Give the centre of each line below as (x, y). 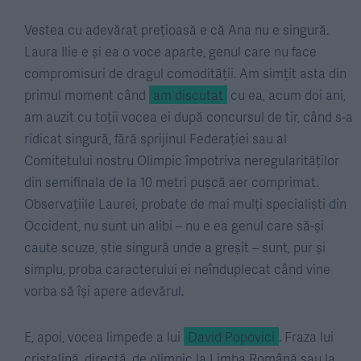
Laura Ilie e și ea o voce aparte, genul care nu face (170, 51)
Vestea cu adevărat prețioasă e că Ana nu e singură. (176, 29)
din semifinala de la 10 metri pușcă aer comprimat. (171, 182)
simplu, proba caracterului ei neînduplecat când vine (177, 269)
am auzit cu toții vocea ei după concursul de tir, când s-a (189, 116)
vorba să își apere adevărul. (104, 290)
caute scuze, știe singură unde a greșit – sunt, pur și (175, 247)
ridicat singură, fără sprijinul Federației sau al (156, 138)
